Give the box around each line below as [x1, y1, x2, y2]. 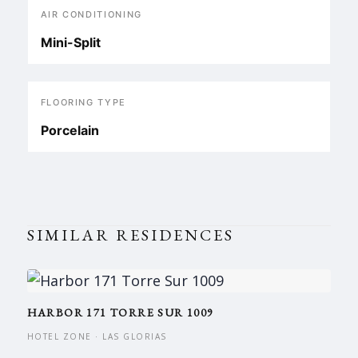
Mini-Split [40, 34, 101, 50]
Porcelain [40, 122, 99, 138]
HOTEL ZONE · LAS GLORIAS [26, 331, 167, 342]
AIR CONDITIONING [40, 9, 142, 20]
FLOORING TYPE [40, 97, 127, 108]
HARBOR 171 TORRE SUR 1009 [26, 305, 214, 320]
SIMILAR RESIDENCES [26, 225, 234, 245]
